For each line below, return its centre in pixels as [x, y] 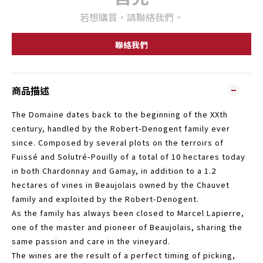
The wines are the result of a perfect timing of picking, [124, 255]
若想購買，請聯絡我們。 [131, 17]
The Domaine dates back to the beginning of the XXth [120, 114]
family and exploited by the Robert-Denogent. [105, 199]
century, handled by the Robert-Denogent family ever [121, 128]
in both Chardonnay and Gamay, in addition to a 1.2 [114, 171]
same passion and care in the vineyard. [92, 241]
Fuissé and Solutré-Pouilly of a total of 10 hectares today [129, 156]
